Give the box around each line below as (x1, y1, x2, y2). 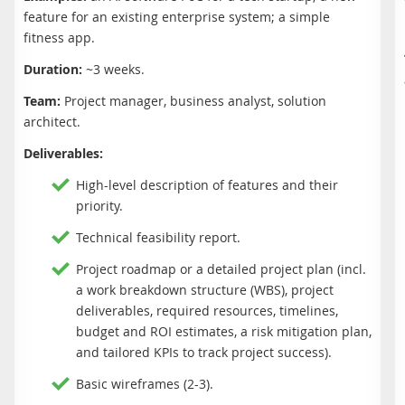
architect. (24, 112, 80, 130)
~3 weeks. (86, 60, 145, 78)
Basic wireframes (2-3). (76, 374, 213, 392)
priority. (76, 196, 123, 214)
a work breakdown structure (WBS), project (76, 280, 334, 298)
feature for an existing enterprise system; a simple (24, 7, 330, 25)
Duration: (24, 60, 86, 78)
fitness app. (24, 28, 95, 46)
